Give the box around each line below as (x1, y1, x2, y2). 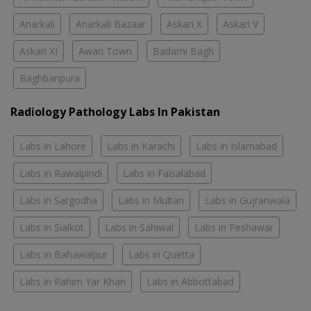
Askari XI (19, 44, 58, 58)
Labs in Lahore (19, 139, 86, 153)
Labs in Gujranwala (205, 193, 290, 207)
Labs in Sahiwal (105, 220, 174, 234)
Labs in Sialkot (19, 220, 84, 234)
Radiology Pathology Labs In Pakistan (10, 103, 220, 119)
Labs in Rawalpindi (19, 166, 102, 180)
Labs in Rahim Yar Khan (19, 274, 126, 288)
